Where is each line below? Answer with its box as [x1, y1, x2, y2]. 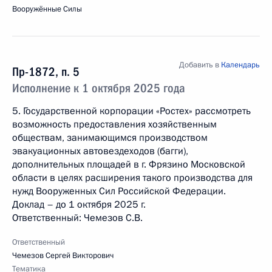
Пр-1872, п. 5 [12, 64, 80, 79]
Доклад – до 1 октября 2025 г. [12, 198, 146, 211]
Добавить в [179, 59, 221, 70]
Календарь [221, 59, 260, 70]
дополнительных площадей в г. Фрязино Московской [12, 158, 245, 171]
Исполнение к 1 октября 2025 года [12, 81, 185, 95]
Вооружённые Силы [12, 4, 82, 15]
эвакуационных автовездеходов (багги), [12, 144, 188, 158]
